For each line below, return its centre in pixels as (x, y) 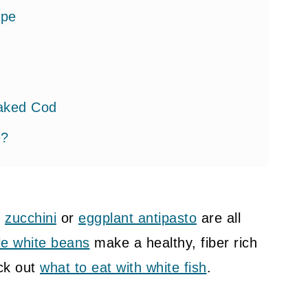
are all (219, 218)
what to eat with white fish (123, 267)
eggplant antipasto (137, 218)
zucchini (31, 218)
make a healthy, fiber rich (173, 243)
